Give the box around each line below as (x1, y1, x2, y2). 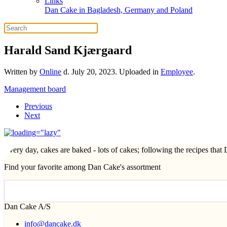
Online (40, 67, 61, 76)
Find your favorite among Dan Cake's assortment (4, 162, 161, 171)
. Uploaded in (115, 67, 161, 76)
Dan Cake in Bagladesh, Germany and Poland (45, 6, 193, 14)
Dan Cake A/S (4, 202, 51, 211)
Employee (161, 67, 193, 76)
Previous (24, 101, 52, 110)
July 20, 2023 (71, 67, 115, 76)
